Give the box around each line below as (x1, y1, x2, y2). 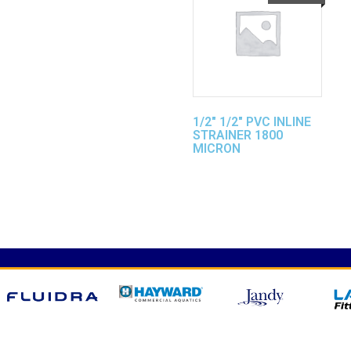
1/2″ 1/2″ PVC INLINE (193, 114, 311, 129)
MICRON (193, 140, 241, 156)
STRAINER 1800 (193, 127, 283, 143)
